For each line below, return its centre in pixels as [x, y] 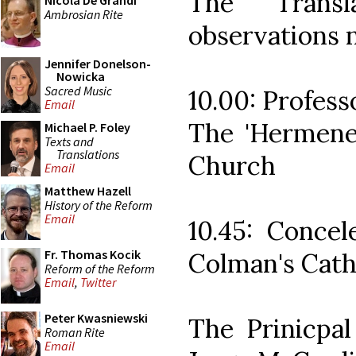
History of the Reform [99, 205]
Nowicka [81, 76]
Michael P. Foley [87, 127]
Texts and [69, 141]
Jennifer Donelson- [98, 64]
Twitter [98, 282]
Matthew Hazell [88, 191]
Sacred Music [78, 90]
